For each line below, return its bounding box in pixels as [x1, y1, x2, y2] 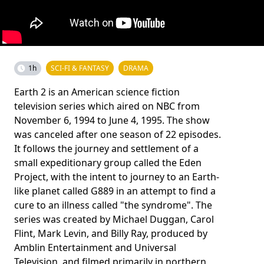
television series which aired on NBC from [14, 100, 200, 113]
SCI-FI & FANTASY [51, 63, 109, 73]
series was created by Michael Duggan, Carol [14, 213, 214, 226]
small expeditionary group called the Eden [14, 156, 202, 169]
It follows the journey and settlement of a [14, 142, 199, 155]
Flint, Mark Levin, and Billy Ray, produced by [14, 227, 207, 240]
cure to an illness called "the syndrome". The [14, 199, 212, 212]
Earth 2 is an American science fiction [14, 85, 180, 98]
